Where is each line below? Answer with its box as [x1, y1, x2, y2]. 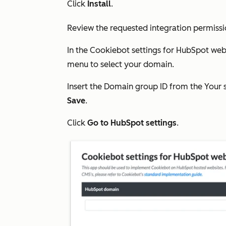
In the [67, 45, 90, 55]
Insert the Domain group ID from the [67, 82, 204, 91]
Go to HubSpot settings [87, 118, 177, 128]
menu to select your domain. [67, 60, 174, 69]
